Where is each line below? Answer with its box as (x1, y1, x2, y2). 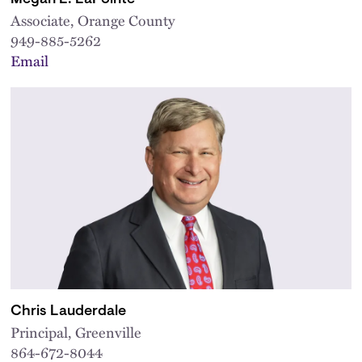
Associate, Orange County (11, 9, 175, 31)
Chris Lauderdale (11, 304, 127, 319)
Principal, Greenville (11, 321, 142, 343)
